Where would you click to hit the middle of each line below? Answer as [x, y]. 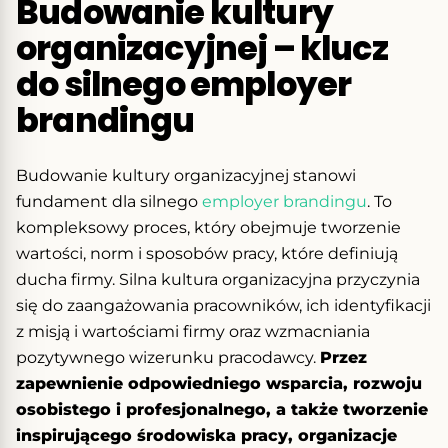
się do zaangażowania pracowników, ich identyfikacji [223, 305]
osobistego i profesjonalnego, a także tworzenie [222, 409]
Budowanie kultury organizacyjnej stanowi [186, 175]
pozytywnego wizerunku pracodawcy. [168, 357]
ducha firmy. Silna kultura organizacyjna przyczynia [218, 279]
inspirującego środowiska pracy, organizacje [206, 435]
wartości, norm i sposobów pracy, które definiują [207, 253]
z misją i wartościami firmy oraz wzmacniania [193, 331]
